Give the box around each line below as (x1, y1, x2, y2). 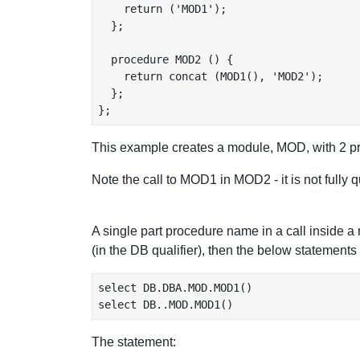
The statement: (92, 335, 176, 349)
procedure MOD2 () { (98, 53, 233, 66)
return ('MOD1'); (98, 2, 227, 15)
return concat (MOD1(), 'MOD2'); (98, 70, 323, 83)
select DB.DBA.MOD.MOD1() (98, 281, 252, 294)
